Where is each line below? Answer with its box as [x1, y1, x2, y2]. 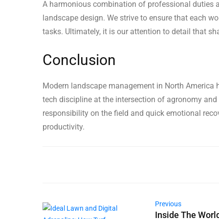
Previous [155, 200, 182, 208]
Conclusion [43, 51, 116, 69]
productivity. [43, 122, 85, 132]
